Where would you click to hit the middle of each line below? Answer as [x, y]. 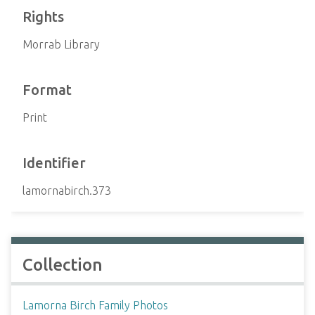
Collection [63, 265]
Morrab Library [61, 44]
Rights [43, 17]
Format [47, 90]
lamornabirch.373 [67, 191]
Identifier [54, 163]
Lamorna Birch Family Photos [95, 305]
